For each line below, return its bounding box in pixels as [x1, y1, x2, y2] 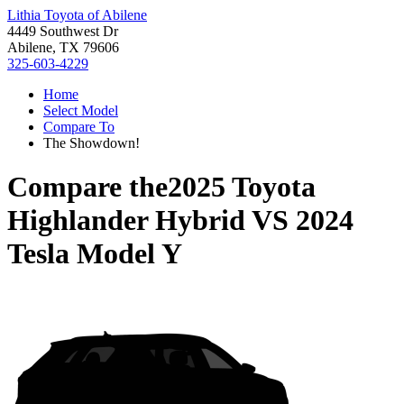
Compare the [7, 170, 168, 204]
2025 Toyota [168, 170, 316, 204]
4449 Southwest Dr [7, 23, 118, 39]
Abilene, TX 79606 [7, 40, 119, 55]
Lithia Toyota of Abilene [7, 7, 147, 23]
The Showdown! [43, 135, 140, 151]
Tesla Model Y [7, 237, 182, 271]
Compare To [43, 119, 115, 134]
